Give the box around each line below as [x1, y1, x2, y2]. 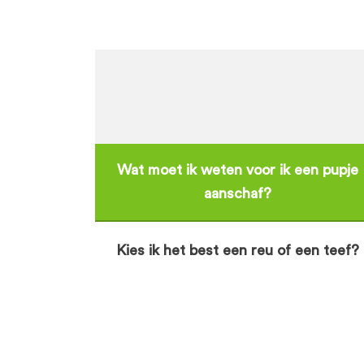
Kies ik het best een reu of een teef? [115, 243, 359, 258]
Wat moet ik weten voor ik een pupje [116, 162, 358, 177]
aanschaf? [203, 186, 271, 201]
